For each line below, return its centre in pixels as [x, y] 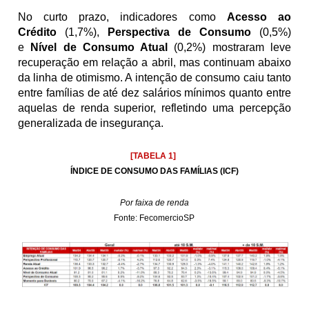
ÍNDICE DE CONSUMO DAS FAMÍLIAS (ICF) [154, 171]
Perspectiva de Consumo [179, 32]
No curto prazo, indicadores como [117, 17]
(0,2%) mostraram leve [229, 47]
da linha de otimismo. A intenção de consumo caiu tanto [154, 78]
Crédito [38, 32]
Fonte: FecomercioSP [154, 218]
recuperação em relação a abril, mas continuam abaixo [154, 62]
